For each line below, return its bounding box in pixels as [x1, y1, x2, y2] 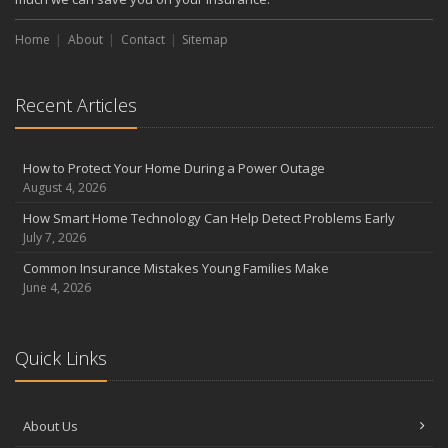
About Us [23, 416, 78, 435]
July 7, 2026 [23, 228, 86, 246]
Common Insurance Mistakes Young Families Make [23, 258, 329, 277]
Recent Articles [15, 92, 137, 117]
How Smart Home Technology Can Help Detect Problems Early [23, 208, 395, 227]
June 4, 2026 [23, 278, 91, 296]
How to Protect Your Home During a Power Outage [23, 158, 325, 177]
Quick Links [15, 345, 107, 370]
